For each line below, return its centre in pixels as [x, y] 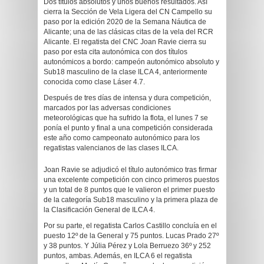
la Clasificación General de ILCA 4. [99, 210]
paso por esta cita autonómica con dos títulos [115, 52]
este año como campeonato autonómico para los [122, 138]
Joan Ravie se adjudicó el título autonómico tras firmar [130, 170]
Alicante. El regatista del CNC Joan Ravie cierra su [125, 42]
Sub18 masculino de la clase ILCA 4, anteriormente [126, 72]
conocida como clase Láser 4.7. [94, 82]
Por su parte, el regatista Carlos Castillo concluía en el [130, 226]
